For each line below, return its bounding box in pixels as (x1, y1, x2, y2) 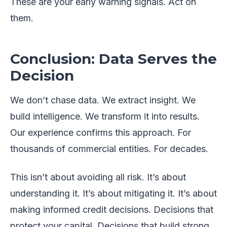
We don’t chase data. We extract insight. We (10, 95, 196, 106)
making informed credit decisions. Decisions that (10, 204, 213, 215)
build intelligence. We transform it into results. (10, 111, 200, 122)
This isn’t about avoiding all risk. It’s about (10, 172, 186, 183)
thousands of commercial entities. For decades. (10, 143, 208, 155)
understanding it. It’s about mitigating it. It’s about (10, 188, 217, 199)
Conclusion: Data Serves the (10, 50, 217, 68)
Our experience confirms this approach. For (10, 127, 191, 138)
